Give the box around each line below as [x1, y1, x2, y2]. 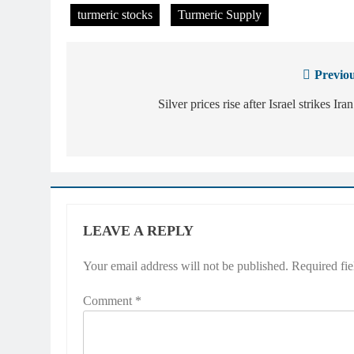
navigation [81, 96, 167, 118]
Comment [83, 293, 135, 307]
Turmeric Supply [178, 7, 262, 21]
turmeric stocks [77, 7, 153, 21]
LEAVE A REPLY [83, 222, 194, 239]
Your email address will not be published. [83, 258, 288, 273]
